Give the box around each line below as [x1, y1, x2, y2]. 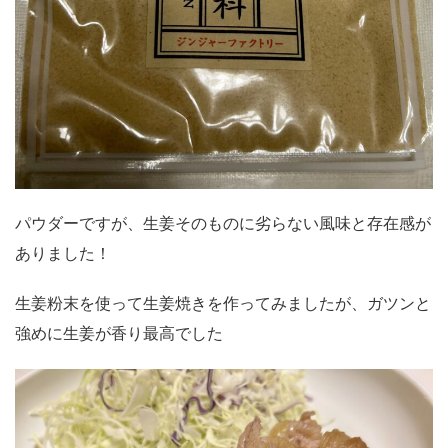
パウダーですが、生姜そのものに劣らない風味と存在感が [15, 215, 431, 233]
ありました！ [15, 245, 111, 263]
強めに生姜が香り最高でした [15, 325, 223, 343]
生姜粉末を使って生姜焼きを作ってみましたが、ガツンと [15, 295, 431, 313]
